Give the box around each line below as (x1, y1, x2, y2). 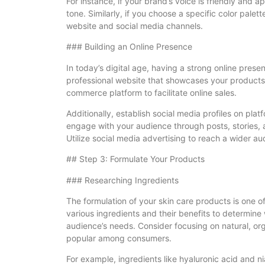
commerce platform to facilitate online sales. (66, 87, 237, 98)
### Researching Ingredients (66, 174, 179, 185)
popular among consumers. (66, 233, 172, 244)
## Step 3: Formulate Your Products (66, 154, 205, 164)
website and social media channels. (66, 20, 203, 31)
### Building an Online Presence (66, 41, 192, 52)
